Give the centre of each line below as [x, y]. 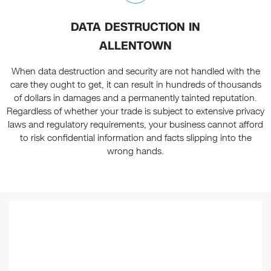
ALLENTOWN [135, 46]
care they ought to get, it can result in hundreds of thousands [135, 85]
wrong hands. [135, 152]
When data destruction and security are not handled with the [135, 72]
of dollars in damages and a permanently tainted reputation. [135, 98]
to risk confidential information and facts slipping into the [135, 138]
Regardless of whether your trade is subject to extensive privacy [135, 112]
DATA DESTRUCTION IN [135, 27]
